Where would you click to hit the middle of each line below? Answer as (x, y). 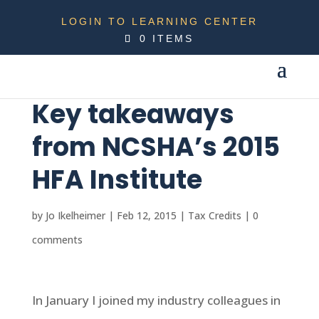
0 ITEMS (167, 38)
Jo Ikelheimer (75, 215)
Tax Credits (214, 215)
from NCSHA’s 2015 (156, 147)
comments (57, 240)
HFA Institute (117, 180)
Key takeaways (133, 114)
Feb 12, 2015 (146, 215)
